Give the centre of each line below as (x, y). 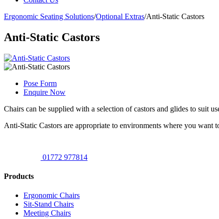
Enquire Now (44, 92)
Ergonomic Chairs (52, 196)
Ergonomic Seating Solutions (49, 16)
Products (19, 176)
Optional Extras (120, 16)
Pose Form (40, 83)
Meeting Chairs (47, 213)
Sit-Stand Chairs (49, 204)
